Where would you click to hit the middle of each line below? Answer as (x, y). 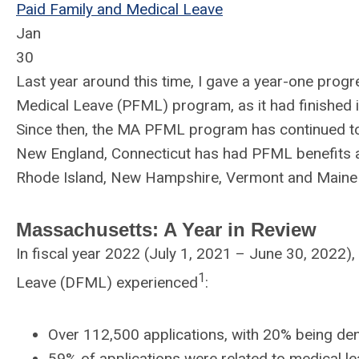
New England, (62, 153)
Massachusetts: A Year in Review (166, 230)
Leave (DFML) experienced (107, 283)
